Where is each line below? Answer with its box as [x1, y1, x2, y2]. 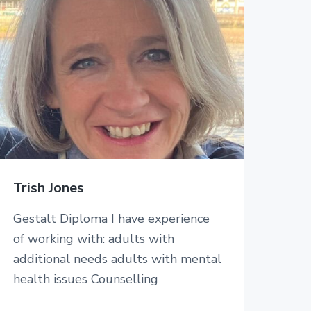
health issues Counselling [12, 270, 158, 287]
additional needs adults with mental [12, 250, 221, 267]
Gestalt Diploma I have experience [12, 210, 210, 227]
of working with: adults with [12, 230, 174, 247]
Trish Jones [12, 178, 84, 197]
